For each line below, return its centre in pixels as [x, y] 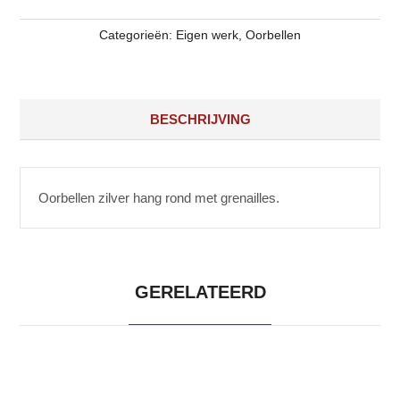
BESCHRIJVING [200, 119]
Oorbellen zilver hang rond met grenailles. [159, 197]
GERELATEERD [200, 292]
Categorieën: [137, 34]
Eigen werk [207, 34]
